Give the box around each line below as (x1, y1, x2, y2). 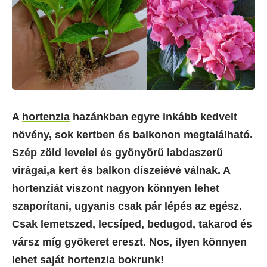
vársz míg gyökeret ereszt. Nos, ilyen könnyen (12, 235, 247, 248)
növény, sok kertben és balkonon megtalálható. (12, 128, 253, 141)
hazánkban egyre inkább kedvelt (70, 110, 237, 123)
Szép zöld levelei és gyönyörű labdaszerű (12, 146, 223, 159)
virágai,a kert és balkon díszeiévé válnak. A (12, 164, 230, 176)
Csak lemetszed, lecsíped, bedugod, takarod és (12, 218, 252, 230)
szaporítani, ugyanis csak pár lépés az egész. (12, 200, 242, 212)
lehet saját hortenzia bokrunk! (12, 253, 164, 266)
